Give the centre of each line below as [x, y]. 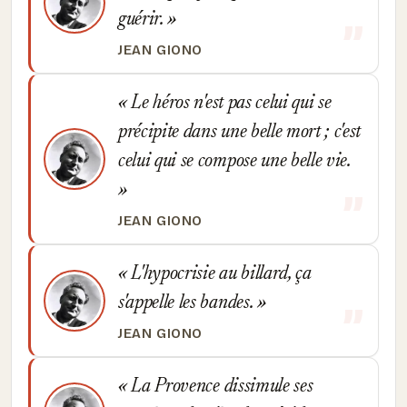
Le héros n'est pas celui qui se [229, 104]
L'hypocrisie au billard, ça [219, 274]
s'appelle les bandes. [188, 303]
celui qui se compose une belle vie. [234, 162]
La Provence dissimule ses [220, 387]
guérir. [143, 20]
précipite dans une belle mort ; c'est [240, 133]
